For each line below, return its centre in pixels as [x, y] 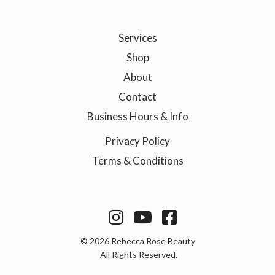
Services [137, 37]
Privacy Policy [137, 141]
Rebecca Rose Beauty [152, 241]
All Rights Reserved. [137, 254]
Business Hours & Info [137, 116]
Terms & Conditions [137, 160]
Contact [137, 96]
